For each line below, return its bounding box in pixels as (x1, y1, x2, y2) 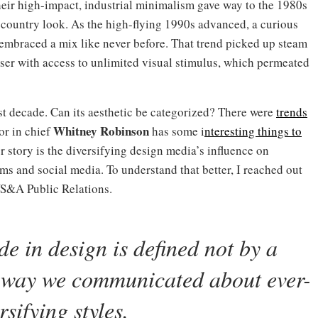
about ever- (209, 263, 311, 294)
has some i (149, 122, 204, 139)
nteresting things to (204, 122, 302, 139)
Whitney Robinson (53, 121, 149, 140)
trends (276, 103, 307, 120)
